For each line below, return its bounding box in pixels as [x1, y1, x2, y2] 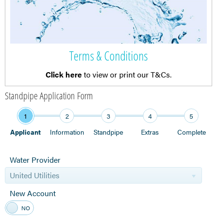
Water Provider [10, 154, 61, 166]
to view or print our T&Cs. [82, 69, 171, 80]
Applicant [10, 127, 41, 137]
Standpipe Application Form [5, 89, 93, 103]
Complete [177, 127, 206, 137]
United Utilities [10, 170, 60, 181]
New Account [10, 187, 56, 199]
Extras [141, 127, 159, 137]
